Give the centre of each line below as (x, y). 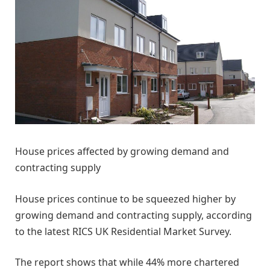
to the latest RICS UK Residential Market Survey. (123, 231)
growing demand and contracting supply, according (133, 215)
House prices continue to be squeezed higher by (125, 199)
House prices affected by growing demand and (122, 151)
